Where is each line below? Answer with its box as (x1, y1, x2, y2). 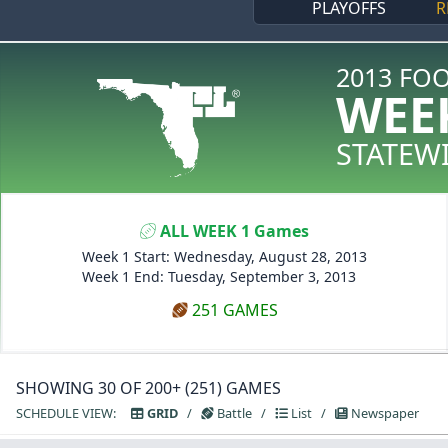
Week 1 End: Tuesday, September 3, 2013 (82, 266, 357, 286)
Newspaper (348, 403, 419, 422)
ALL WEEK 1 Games (156, 219, 310, 242)
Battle (214, 403, 252, 422)
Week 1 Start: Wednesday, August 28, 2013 (82, 246, 368, 266)
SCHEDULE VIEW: (16, 403, 131, 422)
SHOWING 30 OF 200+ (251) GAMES (16, 376, 297, 399)
